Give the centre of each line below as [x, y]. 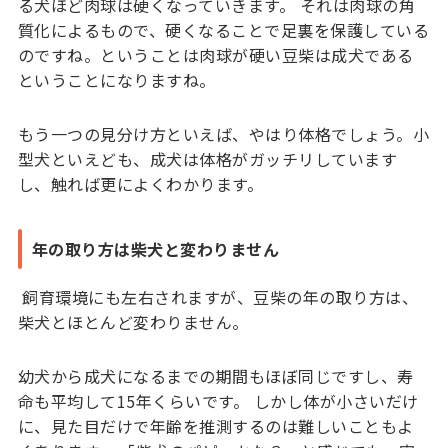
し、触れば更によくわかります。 [140, 184]
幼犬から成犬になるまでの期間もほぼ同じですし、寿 [215, 375]
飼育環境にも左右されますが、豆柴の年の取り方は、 [218, 297]
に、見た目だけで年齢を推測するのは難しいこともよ [215, 425]
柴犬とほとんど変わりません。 [133, 322]
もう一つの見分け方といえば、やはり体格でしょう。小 [223, 134]
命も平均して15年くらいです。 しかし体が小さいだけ [218, 400]
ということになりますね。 [116, 80]
